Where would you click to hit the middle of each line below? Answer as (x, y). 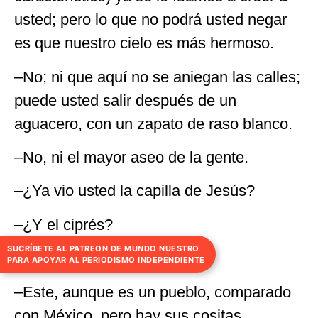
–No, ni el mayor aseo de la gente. (131, 158)
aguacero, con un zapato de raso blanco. (153, 124)
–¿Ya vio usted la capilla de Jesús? (135, 191)
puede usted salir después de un (125, 100)
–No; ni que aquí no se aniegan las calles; (157, 77)
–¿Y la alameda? (72, 258)
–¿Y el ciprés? (64, 224)
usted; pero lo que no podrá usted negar (150, 20)
